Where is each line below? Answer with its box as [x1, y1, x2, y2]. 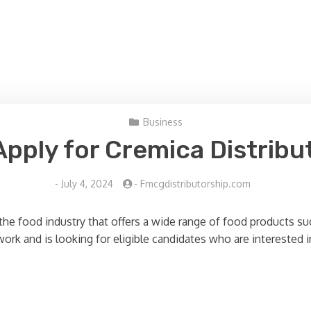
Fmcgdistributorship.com [140, 178, 251, 190]
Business [142, 116, 183, 128]
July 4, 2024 [61, 178, 113, 190]
